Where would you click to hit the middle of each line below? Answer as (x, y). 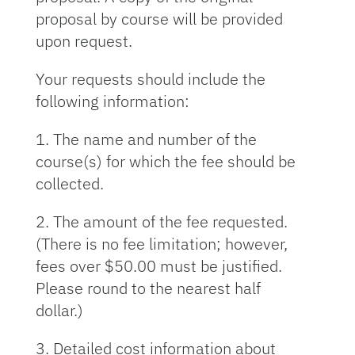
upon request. (84, 41)
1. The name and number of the (146, 139)
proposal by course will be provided (159, 19)
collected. (69, 183)
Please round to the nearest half (148, 288)
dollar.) (59, 310)
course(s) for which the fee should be (165, 161)
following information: (112, 101)
